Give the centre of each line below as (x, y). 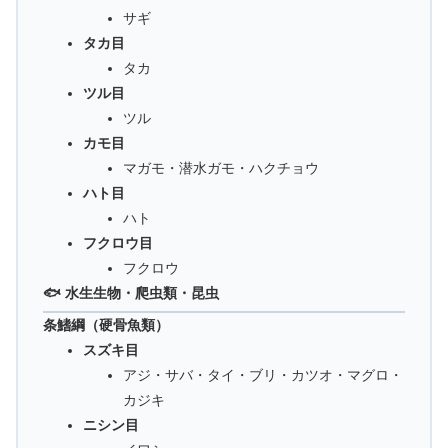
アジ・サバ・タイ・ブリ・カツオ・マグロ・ (263, 375)
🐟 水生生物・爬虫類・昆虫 (131, 293)
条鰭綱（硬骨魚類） (106, 325)
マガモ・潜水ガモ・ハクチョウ (221, 168)
